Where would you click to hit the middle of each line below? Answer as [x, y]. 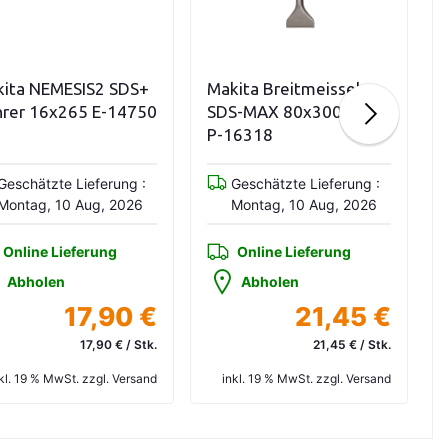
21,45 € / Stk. [351, 344]
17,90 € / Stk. [118, 344]
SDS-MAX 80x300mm [289, 111]
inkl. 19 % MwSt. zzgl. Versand [306, 378]
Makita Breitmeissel [283, 88]
